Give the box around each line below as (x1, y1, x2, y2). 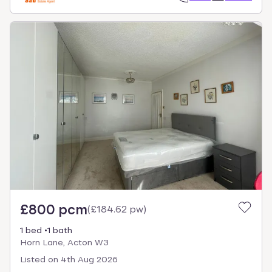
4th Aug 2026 (61, 254, 118, 264)
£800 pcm (20, 201, 87, 217)
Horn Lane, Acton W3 (20, 237, 109, 247)
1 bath (47, 225, 72, 235)
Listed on (20, 254, 58, 264)
